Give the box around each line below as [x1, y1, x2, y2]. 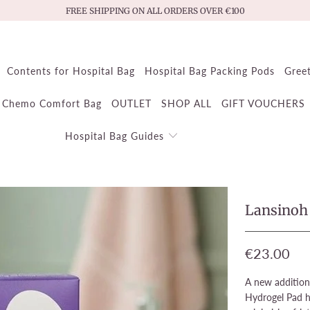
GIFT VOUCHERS [221, 98, 305, 109]
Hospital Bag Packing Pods [144, 65, 275, 77]
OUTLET [111, 98, 152, 109]
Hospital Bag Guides [65, 130, 168, 142]
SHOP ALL [161, 98, 212, 109]
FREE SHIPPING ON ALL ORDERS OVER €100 [65, 5, 245, 16]
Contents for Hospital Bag [6, 65, 135, 77]
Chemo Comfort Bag [1, 98, 102, 109]
